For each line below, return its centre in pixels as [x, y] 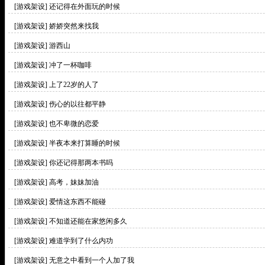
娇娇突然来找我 [74, 26]
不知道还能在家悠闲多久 [88, 221]
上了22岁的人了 [74, 85]
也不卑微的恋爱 [74, 124]
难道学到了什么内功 [81, 241]
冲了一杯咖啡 [70, 65]
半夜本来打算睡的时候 [85, 143]
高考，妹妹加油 [74, 182]
